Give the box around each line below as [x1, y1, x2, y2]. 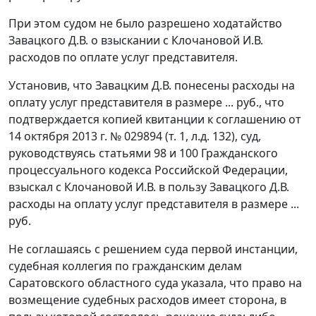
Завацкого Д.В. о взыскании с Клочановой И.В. [8, 32, 263, 49]
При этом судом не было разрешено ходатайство [8, 16, 282, 32]
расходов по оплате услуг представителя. [8, 49, 238, 66]
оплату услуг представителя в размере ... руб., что [8, 95, 284, 111]
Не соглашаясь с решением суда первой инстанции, [8, 241, 298, 257]
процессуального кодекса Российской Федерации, [8, 162, 288, 178]
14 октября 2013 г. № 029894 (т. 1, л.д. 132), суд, [8, 128, 261, 145]
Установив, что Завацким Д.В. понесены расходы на [8, 78, 295, 94]
